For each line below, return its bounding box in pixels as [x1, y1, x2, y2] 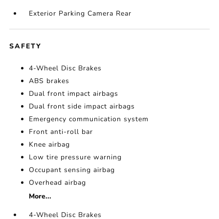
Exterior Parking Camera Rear [29, 9, 132, 19]
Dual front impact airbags [29, 89, 119, 99]
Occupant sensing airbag [29, 165, 115, 175]
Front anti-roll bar [29, 127, 93, 137]
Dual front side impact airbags [29, 102, 135, 111]
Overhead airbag [29, 178, 87, 188]
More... [29, 192, 52, 201]
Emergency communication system [29, 114, 149, 124]
